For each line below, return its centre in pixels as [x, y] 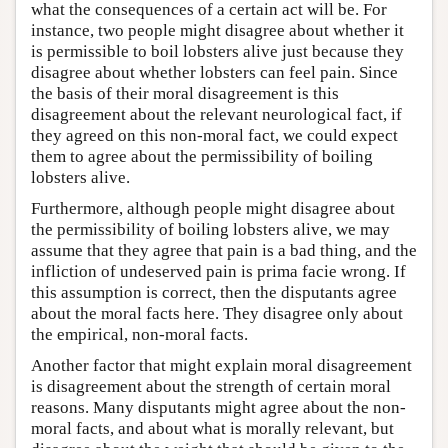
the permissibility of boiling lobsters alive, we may [210, 229]
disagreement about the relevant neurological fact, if [216, 114]
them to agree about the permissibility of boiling [202, 156]
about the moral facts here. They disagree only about [217, 313]
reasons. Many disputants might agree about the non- [218, 407]
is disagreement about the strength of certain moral [211, 386]
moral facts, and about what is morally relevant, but [212, 428]
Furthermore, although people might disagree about [213, 208]
